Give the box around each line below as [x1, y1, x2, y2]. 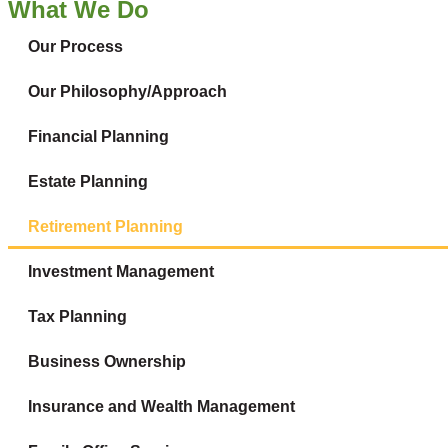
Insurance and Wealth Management [28, 397, 295, 415]
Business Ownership [28, 352, 186, 370]
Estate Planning [28, 172, 148, 190]
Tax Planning [28, 307, 127, 325]
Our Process [28, 37, 123, 55]
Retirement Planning [28, 217, 183, 235]
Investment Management [28, 262, 214, 280]
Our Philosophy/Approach [28, 82, 227, 100]
